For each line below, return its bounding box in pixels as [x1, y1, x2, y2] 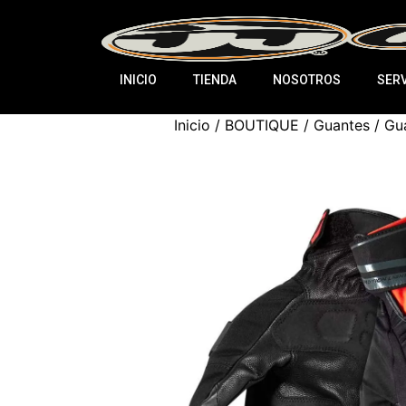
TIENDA [193, 72, 237, 87]
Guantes [314, 116, 370, 134]
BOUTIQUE [225, 116, 299, 134]
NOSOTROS [273, 72, 341, 87]
